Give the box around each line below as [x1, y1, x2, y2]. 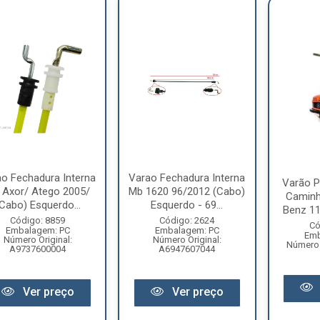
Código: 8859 [10, 215, 66, 226]
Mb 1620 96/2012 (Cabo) [129, 185, 246, 198]
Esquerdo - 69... [151, 199, 224, 211]
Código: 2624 [159, 215, 215, 226]
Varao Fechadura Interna [129, 171, 246, 184]
